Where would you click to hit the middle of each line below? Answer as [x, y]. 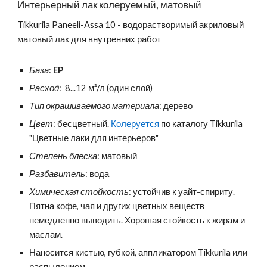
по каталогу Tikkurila [201, 124]
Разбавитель [58, 174]
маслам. [46, 235]
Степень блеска [63, 156]
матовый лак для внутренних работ [89, 39]
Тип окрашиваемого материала [94, 106]
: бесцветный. [82, 124]
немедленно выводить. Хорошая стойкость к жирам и [137, 221]
